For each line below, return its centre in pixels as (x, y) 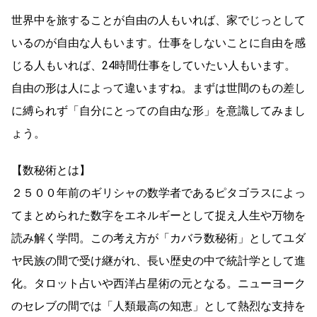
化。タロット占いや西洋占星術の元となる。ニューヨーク (158, 284)
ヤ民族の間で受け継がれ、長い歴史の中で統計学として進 (158, 261)
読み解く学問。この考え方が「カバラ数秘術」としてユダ (158, 238)
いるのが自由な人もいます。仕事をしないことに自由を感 (158, 43)
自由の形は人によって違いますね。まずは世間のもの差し (158, 88)
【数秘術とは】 (51, 171)
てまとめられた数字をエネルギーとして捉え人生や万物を (158, 216)
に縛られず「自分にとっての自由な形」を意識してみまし (158, 111)
